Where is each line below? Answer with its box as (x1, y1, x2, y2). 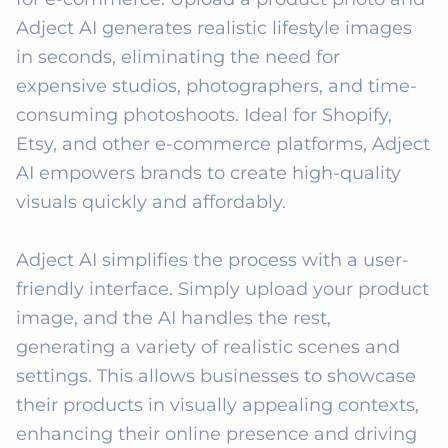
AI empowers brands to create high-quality (16, 162, 401, 184)
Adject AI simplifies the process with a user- (16, 249, 409, 271)
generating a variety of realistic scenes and (16, 336, 400, 358)
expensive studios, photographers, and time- (16, 75, 417, 97)
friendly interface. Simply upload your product (16, 278, 429, 300)
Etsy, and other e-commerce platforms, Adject (16, 133, 430, 155)
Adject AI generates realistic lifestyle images (16, 17, 412, 39)
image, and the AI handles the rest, (16, 307, 331, 329)
